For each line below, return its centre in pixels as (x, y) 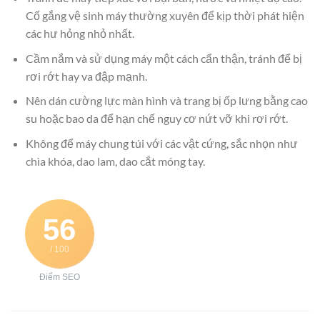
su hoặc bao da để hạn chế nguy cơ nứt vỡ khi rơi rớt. (156, 119)
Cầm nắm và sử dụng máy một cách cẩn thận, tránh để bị (164, 58)
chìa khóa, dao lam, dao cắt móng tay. (115, 161)
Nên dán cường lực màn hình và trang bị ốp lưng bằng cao (166, 101)
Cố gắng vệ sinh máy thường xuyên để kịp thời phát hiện (165, 16)
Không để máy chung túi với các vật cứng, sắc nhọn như (161, 143)
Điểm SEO (59, 277)
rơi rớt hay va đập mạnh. (86, 76)
